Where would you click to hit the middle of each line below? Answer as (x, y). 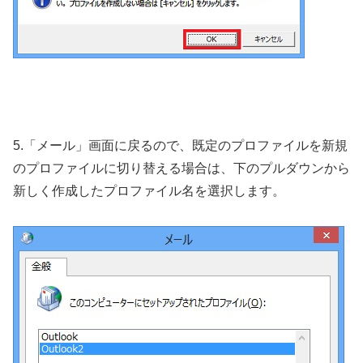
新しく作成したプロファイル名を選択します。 (149, 191)
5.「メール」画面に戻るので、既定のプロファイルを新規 (180, 145)
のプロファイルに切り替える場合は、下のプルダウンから (181, 168)
